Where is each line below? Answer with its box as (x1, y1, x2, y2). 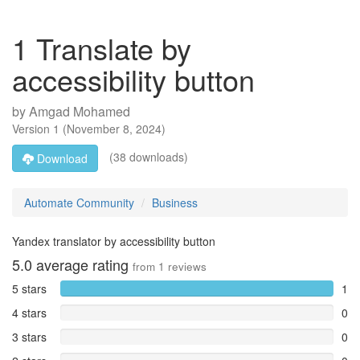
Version (12, 121, 53, 137)
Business (152, 194, 198, 211)
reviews (165, 259, 207, 274)
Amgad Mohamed (29, 102, 130, 121)
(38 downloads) (106, 148, 188, 165)
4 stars (12, 305, 47, 321)
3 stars (12, 329, 47, 345)
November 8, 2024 (67, 121, 162, 137)
